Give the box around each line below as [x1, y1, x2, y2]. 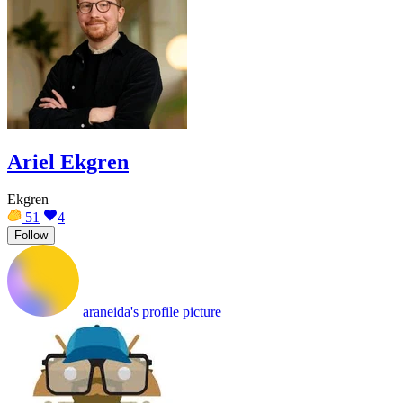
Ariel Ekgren [7, 149, 129, 174]
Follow [14, 228, 48, 243]
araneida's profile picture [83, 304, 221, 320]
